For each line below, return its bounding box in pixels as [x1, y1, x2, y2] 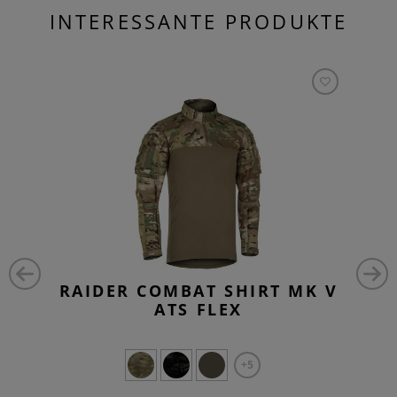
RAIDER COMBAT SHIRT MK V [58, 279, 339, 301]
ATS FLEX [154, 298, 243, 320]
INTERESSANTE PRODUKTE [50, 7, 347, 35]
